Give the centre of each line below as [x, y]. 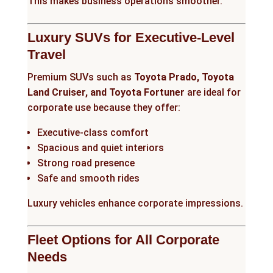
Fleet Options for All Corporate [123, 240]
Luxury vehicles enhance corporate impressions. [135, 204]
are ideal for [212, 93]
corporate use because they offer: [104, 108]
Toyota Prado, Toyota [184, 77]
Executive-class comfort [93, 133]
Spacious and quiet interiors [100, 148]
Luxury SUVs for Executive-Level [131, 38]
